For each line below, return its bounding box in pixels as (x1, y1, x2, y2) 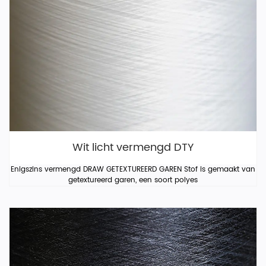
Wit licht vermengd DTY (72, 139, 194, 156)
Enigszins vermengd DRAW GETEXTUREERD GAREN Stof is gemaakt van (11, 164, 255, 175)
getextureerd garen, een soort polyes (68, 175, 198, 186)
